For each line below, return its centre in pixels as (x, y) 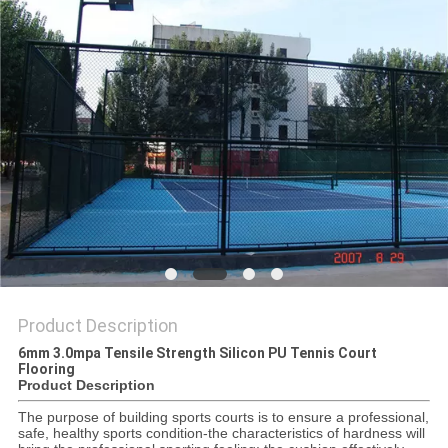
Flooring (46, 369)
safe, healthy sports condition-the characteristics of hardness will (221, 433)
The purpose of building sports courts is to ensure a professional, (223, 417)
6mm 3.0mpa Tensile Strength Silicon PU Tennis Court (197, 353)
